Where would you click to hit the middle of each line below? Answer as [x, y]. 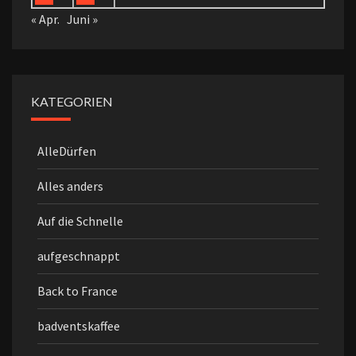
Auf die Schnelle [80, 221]
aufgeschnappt [79, 256]
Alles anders [70, 186]
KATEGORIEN [72, 102]
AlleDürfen [67, 151]
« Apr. [45, 19]
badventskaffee [79, 326]
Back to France [77, 291]
